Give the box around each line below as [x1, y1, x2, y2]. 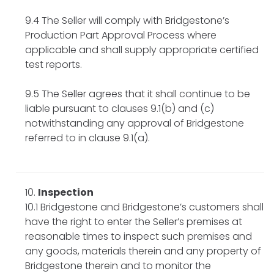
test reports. [25, 57, 82, 72]
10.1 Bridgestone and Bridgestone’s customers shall [25, 199, 264, 214]
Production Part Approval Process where [25, 28, 217, 42]
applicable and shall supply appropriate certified [25, 42, 259, 57]
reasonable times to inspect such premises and [25, 229, 252, 243]
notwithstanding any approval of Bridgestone [25, 116, 244, 130]
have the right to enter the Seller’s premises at [25, 214, 242, 229]
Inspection [38, 185, 94, 199]
